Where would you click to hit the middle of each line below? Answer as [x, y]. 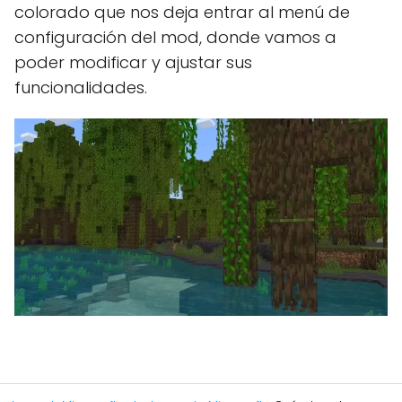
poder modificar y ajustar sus [133, 62]
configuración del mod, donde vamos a [175, 37]
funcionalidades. [81, 87]
